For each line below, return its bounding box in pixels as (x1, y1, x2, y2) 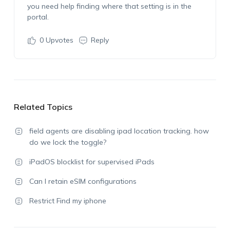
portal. (27, 12, 49, 22)
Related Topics (13, 102, 72, 112)
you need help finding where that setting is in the (27, 2, 191, 11)
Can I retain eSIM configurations (29, 177, 137, 186)
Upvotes (43, 35, 73, 45)
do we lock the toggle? (29, 138, 106, 147)
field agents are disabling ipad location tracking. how (29, 126, 209, 136)
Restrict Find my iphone (29, 196, 106, 205)
